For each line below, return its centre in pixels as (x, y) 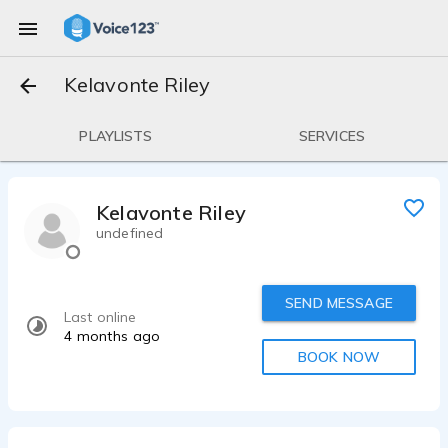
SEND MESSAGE (339, 303)
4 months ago (112, 335)
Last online (100, 316)
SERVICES (332, 136)
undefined (130, 233)
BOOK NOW (339, 357)
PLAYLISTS (116, 136)
